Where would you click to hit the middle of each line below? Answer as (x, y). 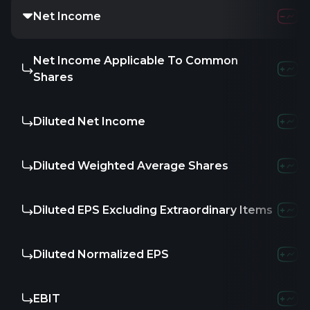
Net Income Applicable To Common (136, 61)
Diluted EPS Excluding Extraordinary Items (153, 210)
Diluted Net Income (89, 121)
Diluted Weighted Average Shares (131, 166)
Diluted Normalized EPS (101, 254)
